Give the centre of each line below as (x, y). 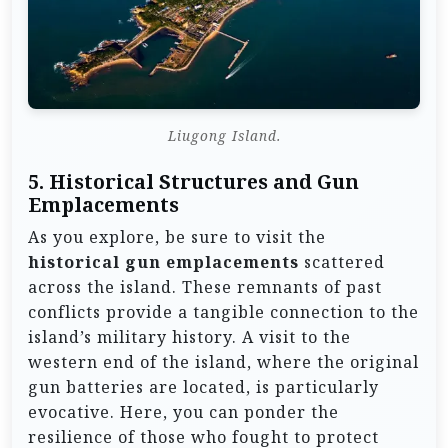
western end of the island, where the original (223, 361)
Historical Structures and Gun (204, 181)
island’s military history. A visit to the (189, 336)
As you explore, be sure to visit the (177, 236)
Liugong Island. (224, 135)
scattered (342, 261)
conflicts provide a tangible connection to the (223, 311)
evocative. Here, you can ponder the (183, 411)
